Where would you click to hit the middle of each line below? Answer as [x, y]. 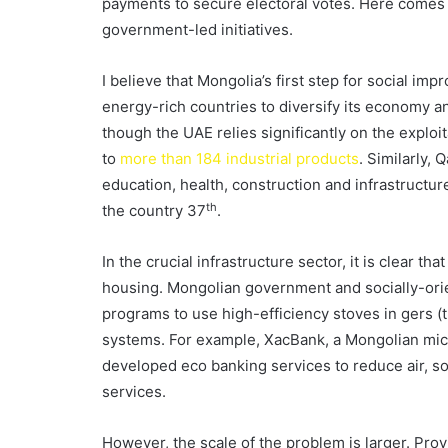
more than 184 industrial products [239, 159]
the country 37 [154, 211]
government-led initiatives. [197, 30]
